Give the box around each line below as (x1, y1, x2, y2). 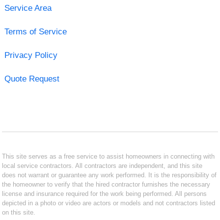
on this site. (2, 208, 36, 216)
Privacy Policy (4, 50, 57, 60)
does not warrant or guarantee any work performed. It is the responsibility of (2, 171, 217, 179)
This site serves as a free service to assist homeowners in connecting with (2, 152, 215, 160)
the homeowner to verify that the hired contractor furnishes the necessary (2, 180, 211, 188)
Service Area (4, 3, 52, 13)
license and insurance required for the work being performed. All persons (2, 190, 207, 197)
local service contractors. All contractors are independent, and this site (2, 162, 203, 169)
